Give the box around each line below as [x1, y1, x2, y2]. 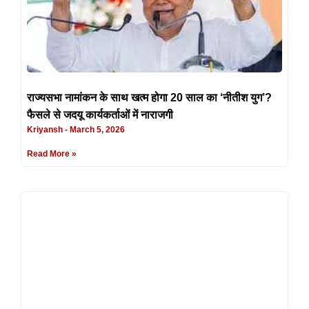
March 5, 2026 [68, 124, 125, 134]
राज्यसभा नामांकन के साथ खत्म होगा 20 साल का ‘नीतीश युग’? [27, 91, 272, 103]
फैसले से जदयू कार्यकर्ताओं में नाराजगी [27, 108, 173, 121]
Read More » [27, 148, 77, 159]
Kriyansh [27, 124, 65, 134]
